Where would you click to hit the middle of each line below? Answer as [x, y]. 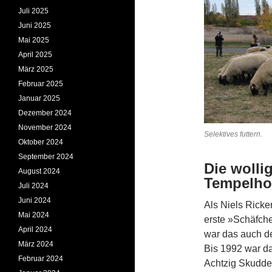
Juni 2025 [35, 25]
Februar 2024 [41, 259]
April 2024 [35, 229]
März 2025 [36, 69]
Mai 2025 [34, 40]
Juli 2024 [33, 186]
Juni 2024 [35, 200]
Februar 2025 [41, 84]
